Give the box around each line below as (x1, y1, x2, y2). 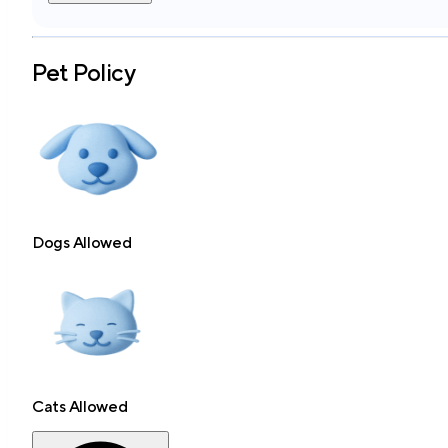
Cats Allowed (32, 396, 128, 416)
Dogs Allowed (32, 232, 132, 252)
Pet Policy (32, 57, 136, 86)
